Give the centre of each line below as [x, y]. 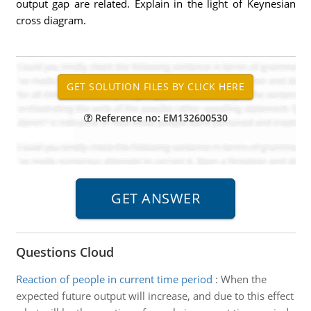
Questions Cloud [65, 252]
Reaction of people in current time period [114, 279]
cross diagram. [51, 20]
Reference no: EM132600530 [160, 118]
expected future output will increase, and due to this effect [154, 296]
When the [243, 279]
